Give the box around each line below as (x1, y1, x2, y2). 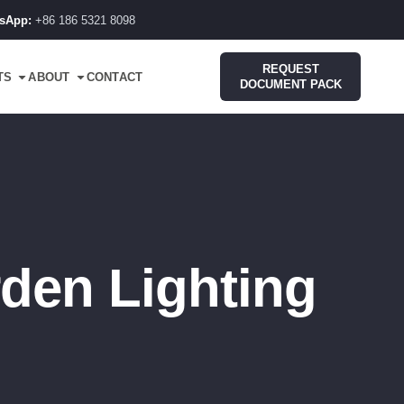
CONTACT (86, 69, 143, 84)
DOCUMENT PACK (239, 78, 342, 91)
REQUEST (262, 62, 319, 76)
